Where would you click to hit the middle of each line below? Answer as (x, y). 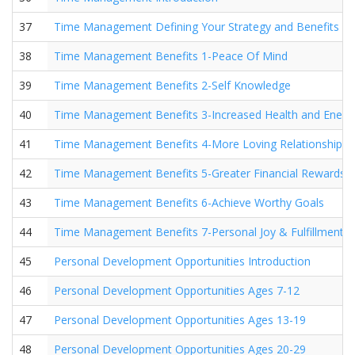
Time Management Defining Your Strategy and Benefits (197, 27)
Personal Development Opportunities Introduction (182, 261)
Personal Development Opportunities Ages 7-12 (177, 290)
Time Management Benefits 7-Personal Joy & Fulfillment (199, 232)
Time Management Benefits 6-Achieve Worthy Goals (189, 202)
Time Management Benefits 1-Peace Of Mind (171, 56)
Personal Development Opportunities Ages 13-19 (180, 320)
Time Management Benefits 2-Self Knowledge (172, 85)
